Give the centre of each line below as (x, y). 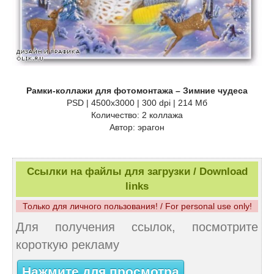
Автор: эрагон (137, 128)
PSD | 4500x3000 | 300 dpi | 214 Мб (137, 103)
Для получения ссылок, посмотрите (137, 227)
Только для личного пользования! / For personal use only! (137, 206)
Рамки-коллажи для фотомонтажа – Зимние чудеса (137, 91)
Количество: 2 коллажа (137, 115)
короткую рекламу (68, 245)
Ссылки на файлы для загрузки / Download (137, 172)
